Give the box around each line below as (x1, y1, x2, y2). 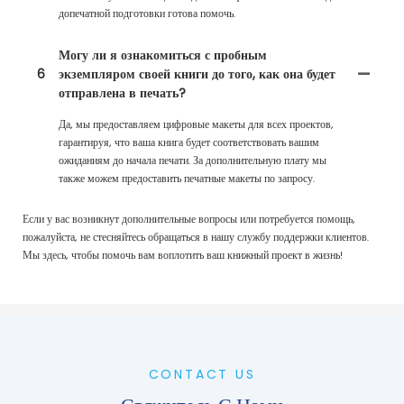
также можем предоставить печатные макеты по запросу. (59, 170, 315, 189)
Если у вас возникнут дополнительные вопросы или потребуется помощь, (23, 211, 355, 230)
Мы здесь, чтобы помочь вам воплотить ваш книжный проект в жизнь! (23, 247, 343, 266)
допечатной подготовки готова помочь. (59, 5, 235, 24)
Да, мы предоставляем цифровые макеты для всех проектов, (59, 116, 334, 135)
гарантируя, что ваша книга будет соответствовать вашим (59, 134, 319, 153)
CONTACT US (148, 365, 256, 384)
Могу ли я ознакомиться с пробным (59, 46, 267, 65)
